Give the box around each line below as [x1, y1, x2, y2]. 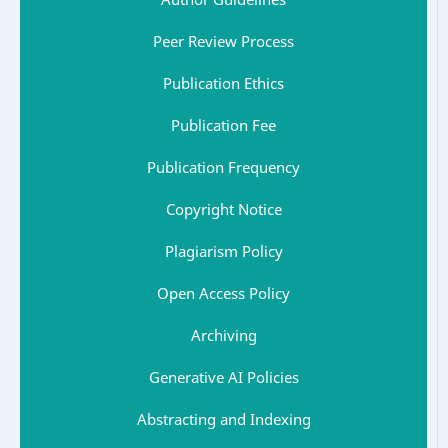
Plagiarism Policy [164, 240, 283, 261]
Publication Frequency [147, 156, 300, 177]
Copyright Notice [165, 198, 282, 219]
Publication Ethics [163, 72, 284, 93]
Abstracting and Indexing [136, 408, 311, 429]
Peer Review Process [153, 30, 294, 51]
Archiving [190, 324, 257, 345]
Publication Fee [171, 114, 276, 135]
